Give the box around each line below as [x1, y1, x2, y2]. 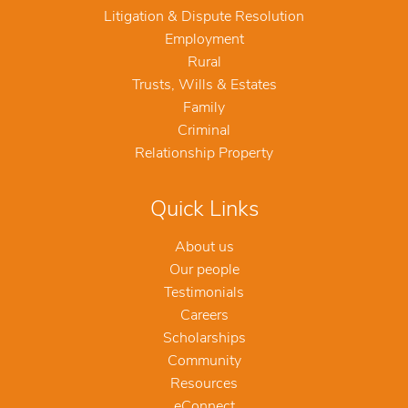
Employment [164, 33, 244, 48]
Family [183, 101, 225, 117]
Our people [168, 263, 240, 279]
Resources [170, 377, 238, 393]
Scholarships [162, 331, 246, 347]
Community [167, 354, 241, 370]
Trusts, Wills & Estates [131, 78, 277, 94]
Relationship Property [135, 147, 273, 162]
